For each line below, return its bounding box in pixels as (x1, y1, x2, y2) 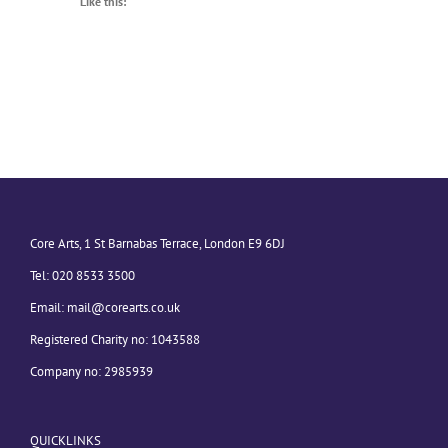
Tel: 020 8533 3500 (30, 267, 135, 285)
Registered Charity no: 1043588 (30, 331, 200, 349)
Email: (30, 299, 67, 317)
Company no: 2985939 (30, 363, 153, 381)
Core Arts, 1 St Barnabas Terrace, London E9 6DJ (30, 235, 285, 253)
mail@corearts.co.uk (67, 299, 180, 317)
